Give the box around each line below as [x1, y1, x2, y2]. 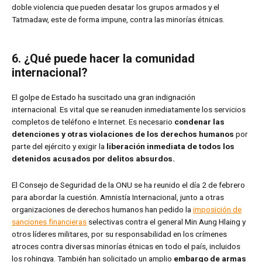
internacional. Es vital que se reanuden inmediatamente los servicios [12, 105, 246, 115]
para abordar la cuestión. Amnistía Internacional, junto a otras [12, 192, 224, 202]
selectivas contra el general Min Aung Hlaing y [87, 216, 246, 226]
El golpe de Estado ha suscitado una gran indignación [12, 92, 195, 102]
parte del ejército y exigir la [12, 142, 106, 151]
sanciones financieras [12, 216, 87, 226]
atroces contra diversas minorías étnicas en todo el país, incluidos [12, 241, 240, 251]
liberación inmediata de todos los [106, 142, 235, 151]
